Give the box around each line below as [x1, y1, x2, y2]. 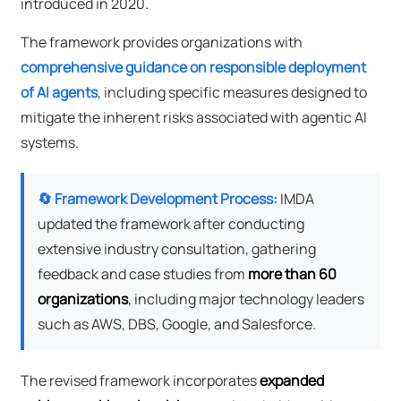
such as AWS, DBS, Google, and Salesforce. [37, 314, 316, 335]
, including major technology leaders [127, 289, 364, 310]
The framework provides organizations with [20, 32, 303, 53]
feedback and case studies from [37, 264, 248, 285]
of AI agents [20, 82, 98, 103]
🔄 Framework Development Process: [37, 189, 277, 209]
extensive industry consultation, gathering [37, 239, 316, 260]
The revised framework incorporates [20, 371, 260, 391]
